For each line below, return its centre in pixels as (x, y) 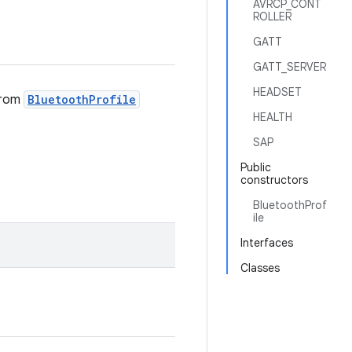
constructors (274, 180)
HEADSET (277, 92)
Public (256, 167)
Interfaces (267, 243)
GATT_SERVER (290, 67)
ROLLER (272, 16)
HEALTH (273, 117)
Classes (260, 268)
